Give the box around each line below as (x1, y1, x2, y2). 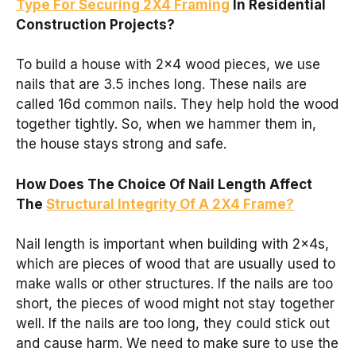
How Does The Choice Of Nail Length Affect (16, 176, 312, 192)
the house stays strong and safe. (16, 136, 226, 153)
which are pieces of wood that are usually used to (16, 256, 335, 273)
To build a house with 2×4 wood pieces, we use (16, 56, 320, 73)
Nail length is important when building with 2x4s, (16, 236, 329, 253)
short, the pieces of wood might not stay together (16, 296, 335, 312)
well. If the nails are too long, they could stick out (16, 315, 330, 332)
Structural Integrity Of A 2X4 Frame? (46, 195, 294, 212)
